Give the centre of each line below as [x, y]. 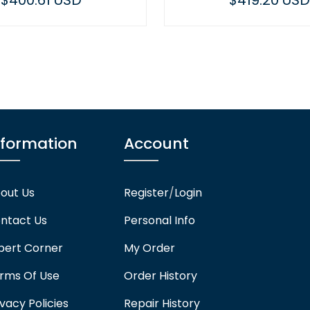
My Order [150, 248]
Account [157, 144]
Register [147, 193]
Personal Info [160, 221]
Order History [161, 276]
